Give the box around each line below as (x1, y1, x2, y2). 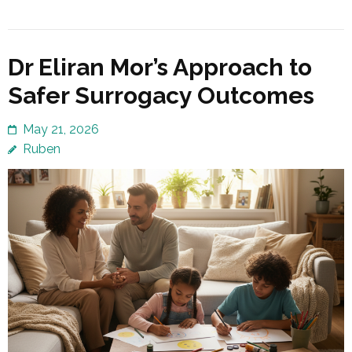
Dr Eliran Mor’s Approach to (8, 53, 312, 81)
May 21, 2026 (23, 121, 99, 137)
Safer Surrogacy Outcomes (8, 81, 314, 109)
